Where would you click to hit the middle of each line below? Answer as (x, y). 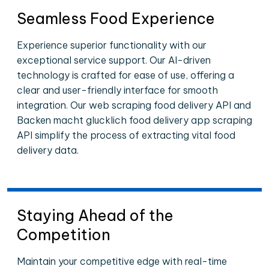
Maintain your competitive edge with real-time (122, 261)
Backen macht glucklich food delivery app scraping (134, 120)
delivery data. (48, 150)
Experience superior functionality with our (112, 45)
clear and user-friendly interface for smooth (117, 90)
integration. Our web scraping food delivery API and (134, 105)
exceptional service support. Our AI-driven (114, 60)
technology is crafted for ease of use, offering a (125, 75)
